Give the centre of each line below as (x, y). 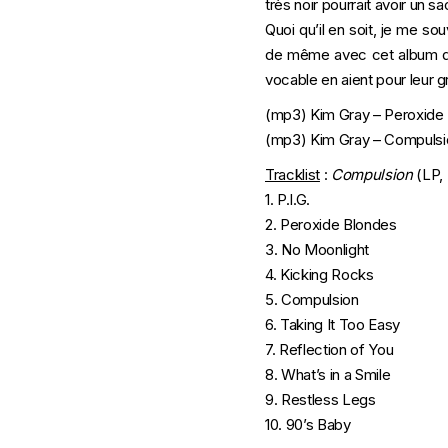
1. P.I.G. (287, 199)
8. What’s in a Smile (328, 374)
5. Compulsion (312, 299)
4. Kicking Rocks (319, 274)
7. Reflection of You (329, 349)
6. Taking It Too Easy (332, 324)
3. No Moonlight (317, 249)
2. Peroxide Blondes (331, 224)
